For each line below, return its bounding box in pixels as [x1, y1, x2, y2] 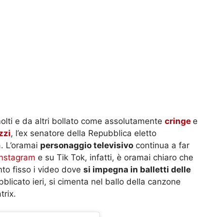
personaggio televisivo [40, 140, 133, 150]
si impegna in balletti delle [83, 164, 191, 174]
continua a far [133, 140, 189, 150]
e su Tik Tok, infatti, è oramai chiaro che [35, 152, 193, 162]
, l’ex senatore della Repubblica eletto [11, 128, 156, 138]
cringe [165, 116, 193, 126]
